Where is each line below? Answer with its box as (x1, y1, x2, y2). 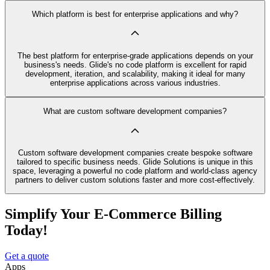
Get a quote (5, 251, 49, 262)
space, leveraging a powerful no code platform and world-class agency (13, 166, 257, 175)
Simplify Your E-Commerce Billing (5, 206, 222, 222)
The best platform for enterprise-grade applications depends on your (17, 51, 253, 60)
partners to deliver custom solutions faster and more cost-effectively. (15, 175, 255, 184)
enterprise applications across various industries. (49, 78, 221, 87)
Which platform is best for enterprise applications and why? (32, 10, 238, 19)
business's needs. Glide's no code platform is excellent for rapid (24, 60, 246, 69)
